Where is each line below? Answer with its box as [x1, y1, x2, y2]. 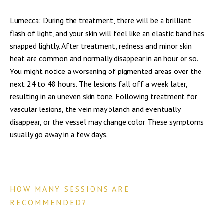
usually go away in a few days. [9, 129, 108, 139]
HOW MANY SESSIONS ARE [9, 184, 130, 194]
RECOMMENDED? [9, 198, 87, 207]
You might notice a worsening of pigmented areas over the [9, 66, 201, 76]
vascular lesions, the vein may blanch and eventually [9, 104, 180, 114]
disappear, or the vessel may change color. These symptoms [9, 117, 204, 127]
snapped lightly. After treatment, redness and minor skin [9, 41, 192, 51]
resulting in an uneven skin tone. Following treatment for [9, 91, 197, 101]
